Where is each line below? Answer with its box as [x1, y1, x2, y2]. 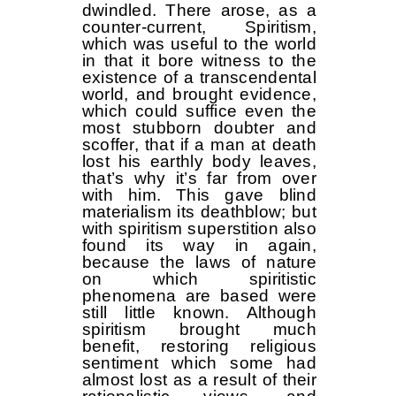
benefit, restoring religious [81, 337, 316, 356]
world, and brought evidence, [81, 85, 316, 104]
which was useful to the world [81, 34, 316, 54]
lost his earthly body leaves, [81, 152, 316, 171]
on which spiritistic [81, 270, 316, 289]
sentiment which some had [81, 354, 316, 373]
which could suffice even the [81, 102, 316, 121]
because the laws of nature [81, 253, 316, 272]
